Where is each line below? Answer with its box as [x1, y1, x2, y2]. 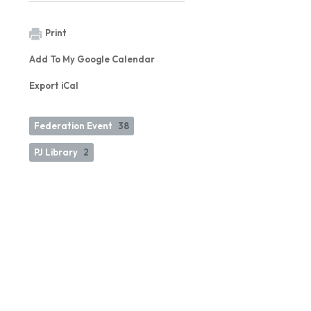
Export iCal [29, 80, 78, 92]
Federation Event [34, 120, 112, 132]
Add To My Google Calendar [29, 53, 155, 65]
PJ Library [34, 146, 78, 158]
